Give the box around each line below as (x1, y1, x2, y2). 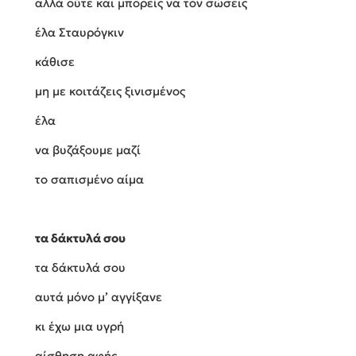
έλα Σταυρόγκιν (35, 25, 124, 41)
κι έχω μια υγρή (35, 319, 124, 335)
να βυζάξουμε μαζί (35, 142, 141, 158)
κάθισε (35, 54, 75, 70)
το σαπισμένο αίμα (35, 172, 144, 188)
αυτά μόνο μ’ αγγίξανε (35, 289, 162, 305)
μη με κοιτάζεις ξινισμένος (35, 83, 185, 99)
